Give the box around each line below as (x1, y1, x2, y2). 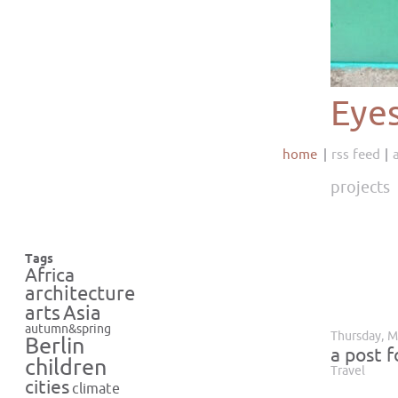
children (25, 356, 107, 379)
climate (72, 381, 120, 396)
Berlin (25, 335, 84, 358)
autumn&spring (25, 322, 111, 336)
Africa (25, 266, 75, 285)
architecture (25, 283, 135, 305)
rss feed (331, 147, 380, 162)
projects (330, 179, 390, 196)
